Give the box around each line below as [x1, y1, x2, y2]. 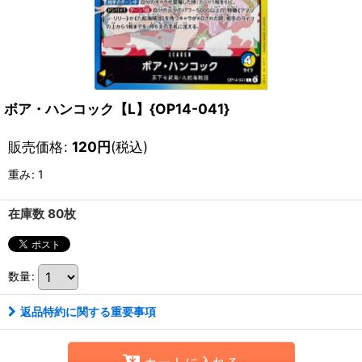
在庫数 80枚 [8, 206, 76, 221]
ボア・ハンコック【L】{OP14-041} [4, 100, 229, 117]
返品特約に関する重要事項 [20, 305, 156, 318]
